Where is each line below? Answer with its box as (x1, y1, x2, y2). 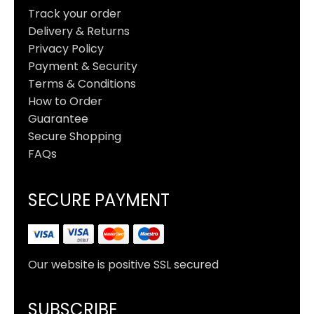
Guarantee (28, 110, 88, 127)
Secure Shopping (28, 128, 121, 144)
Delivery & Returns (28, 22, 130, 39)
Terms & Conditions (28, 75, 136, 92)
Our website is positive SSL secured (28, 256, 219, 273)
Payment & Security (28, 57, 137, 74)
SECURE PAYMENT (28, 188, 170, 212)
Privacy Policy (28, 40, 104, 57)
